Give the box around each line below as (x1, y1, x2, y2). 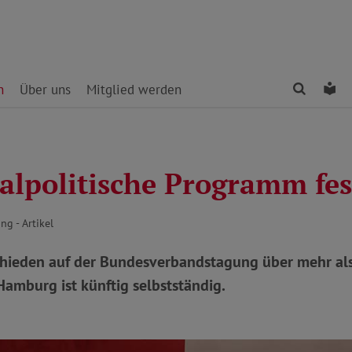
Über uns (20, 81, 71, 98)
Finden (307, 80, 346, 97)
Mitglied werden (86, 81, 181, 98)
